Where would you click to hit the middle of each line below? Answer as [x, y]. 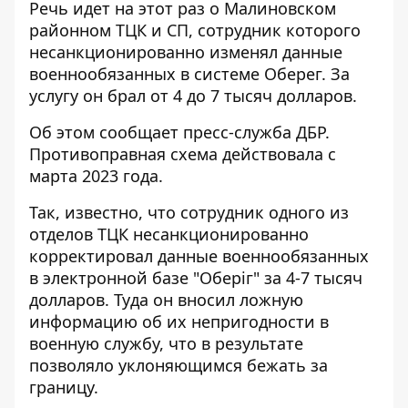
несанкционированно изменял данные [186, 52]
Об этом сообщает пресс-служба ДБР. [179, 132]
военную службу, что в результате [166, 343]
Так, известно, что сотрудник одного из [189, 212]
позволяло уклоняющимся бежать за [178, 365]
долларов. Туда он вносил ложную [166, 300]
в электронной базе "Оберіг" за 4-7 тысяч [196, 278]
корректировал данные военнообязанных [199, 256]
